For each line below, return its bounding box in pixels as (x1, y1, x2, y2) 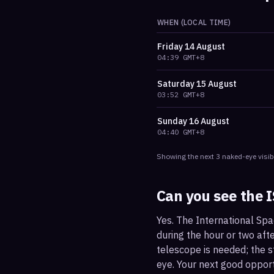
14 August (185, 41, 225, 52)
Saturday (157, 78, 194, 89)
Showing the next (157, 152, 216, 161)
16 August (189, 116, 229, 127)
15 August (196, 78, 237, 89)
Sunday (157, 116, 187, 127)
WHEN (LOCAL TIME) (157, 18, 231, 27)
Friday (157, 41, 183, 52)
